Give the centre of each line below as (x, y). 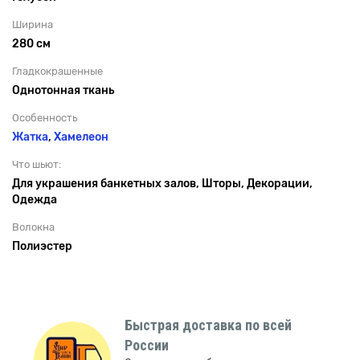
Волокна (33, 227)
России (147, 345)
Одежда (35, 199)
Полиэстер (42, 246)
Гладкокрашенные (57, 71)
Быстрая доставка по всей (208, 325)
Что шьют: (37, 164)
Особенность (45, 117)
